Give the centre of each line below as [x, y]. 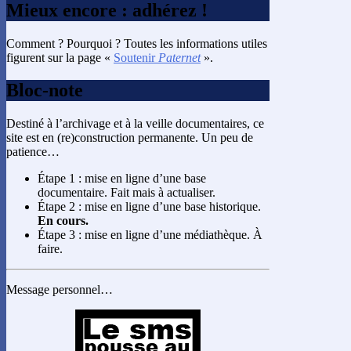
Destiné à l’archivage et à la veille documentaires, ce [135, 124]
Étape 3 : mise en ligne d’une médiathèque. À [150, 235]
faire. [50, 249]
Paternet [179, 57]
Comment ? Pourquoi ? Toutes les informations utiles [137, 43]
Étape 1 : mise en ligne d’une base [122, 179]
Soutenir [136, 57]
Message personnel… [60, 290]
